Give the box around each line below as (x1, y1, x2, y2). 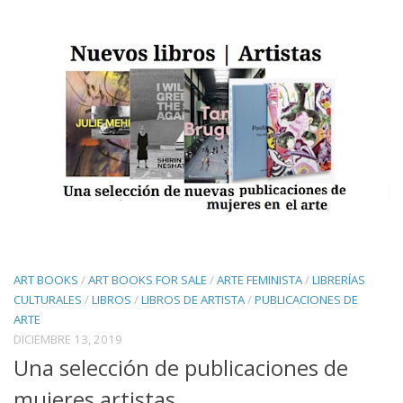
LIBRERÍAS (312, 271, 365, 288)
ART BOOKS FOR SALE (88, 271, 207, 288)
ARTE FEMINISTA (217, 271, 302, 288)
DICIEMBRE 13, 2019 (13, 330, 122, 347)
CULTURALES (13, 291, 82, 308)
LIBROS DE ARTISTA (141, 291, 245, 308)
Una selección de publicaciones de (13, 353, 348, 382)
